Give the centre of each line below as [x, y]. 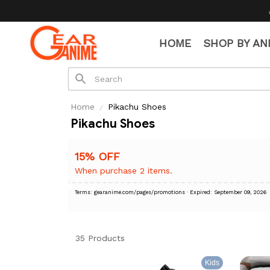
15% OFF [97, 156]
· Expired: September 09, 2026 [226, 192]
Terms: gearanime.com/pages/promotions [140, 192]
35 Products [100, 238]
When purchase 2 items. [124, 171]
